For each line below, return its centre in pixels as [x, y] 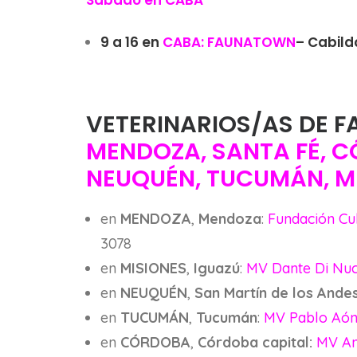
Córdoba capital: [257, 342]
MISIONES [153, 268]
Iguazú [217, 268]
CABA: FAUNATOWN [229, 42]
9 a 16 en [131, 42]
